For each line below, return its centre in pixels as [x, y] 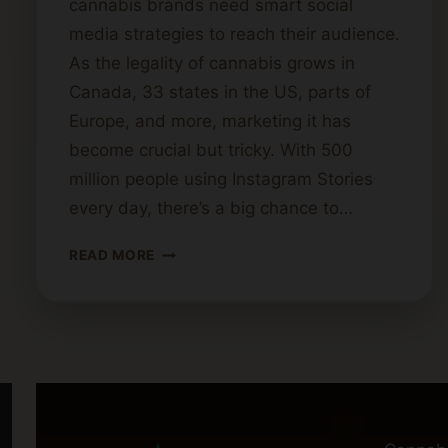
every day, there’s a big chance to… [211, 208]
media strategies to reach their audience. [234, 34]
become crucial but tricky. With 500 [211, 150]
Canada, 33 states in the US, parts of [220, 92]
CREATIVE [190, 250]
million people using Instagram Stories [221, 179]
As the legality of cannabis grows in [212, 63]
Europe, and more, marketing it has [210, 121]
